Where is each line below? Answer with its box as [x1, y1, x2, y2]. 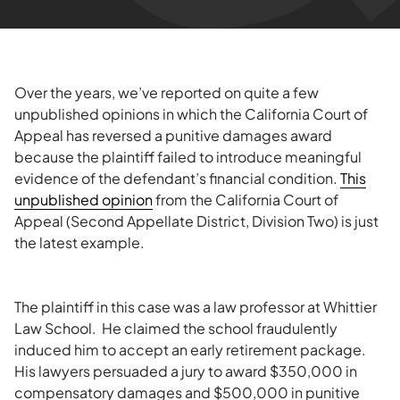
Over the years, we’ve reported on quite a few [14, 83, 319, 102]
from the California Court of [153, 190, 338, 209]
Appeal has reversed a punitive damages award [14, 126, 332, 145]
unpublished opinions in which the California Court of [14, 104, 368, 123]
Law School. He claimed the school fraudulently [14, 319, 337, 337]
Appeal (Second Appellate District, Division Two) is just [14, 212, 379, 230]
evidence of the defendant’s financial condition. [14, 169, 340, 187]
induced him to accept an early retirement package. [14, 340, 369, 359]
